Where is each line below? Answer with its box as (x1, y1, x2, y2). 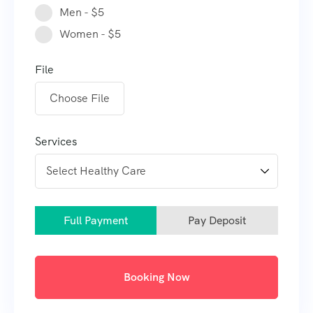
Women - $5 (59, 27, 121, 42)
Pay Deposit (188, 213, 247, 228)
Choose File (50, 91, 110, 106)
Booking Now (123, 270, 190, 285)
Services (35, 134, 77, 150)
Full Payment (63, 213, 129, 228)
